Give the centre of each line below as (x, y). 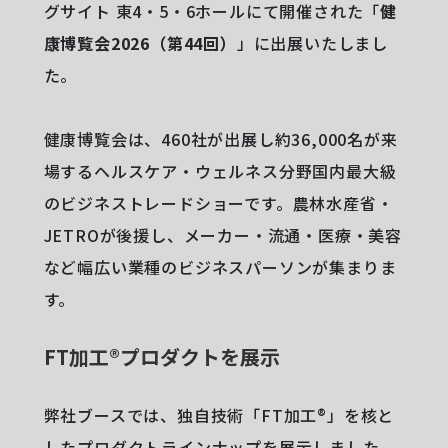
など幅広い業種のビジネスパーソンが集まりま (220, 266)
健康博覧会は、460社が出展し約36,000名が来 (220, 138)
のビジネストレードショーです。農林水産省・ (218, 202)
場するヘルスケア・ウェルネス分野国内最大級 (220, 170)
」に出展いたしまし (312, 42)
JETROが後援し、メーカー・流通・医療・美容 (222, 234)
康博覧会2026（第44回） (140, 42)
